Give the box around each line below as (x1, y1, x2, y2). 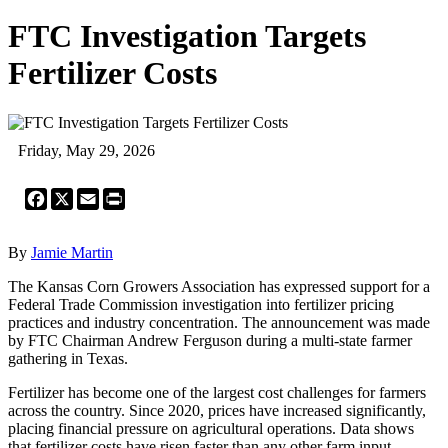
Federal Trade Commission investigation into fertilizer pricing (8, 295, 394, 313)
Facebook (47, 186, 109, 204)
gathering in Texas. (8, 349, 128, 367)
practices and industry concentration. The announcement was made (8, 313, 430, 331)
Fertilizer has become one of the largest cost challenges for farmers (8, 383, 426, 401)
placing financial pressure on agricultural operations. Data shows (8, 419, 414, 437)
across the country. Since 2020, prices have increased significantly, (8, 401, 426, 419)
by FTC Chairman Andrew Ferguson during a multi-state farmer (8, 331, 412, 349)
